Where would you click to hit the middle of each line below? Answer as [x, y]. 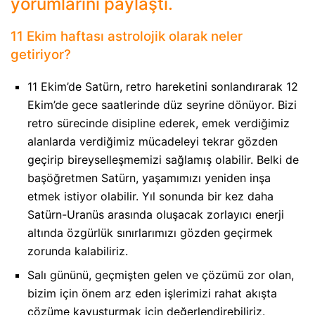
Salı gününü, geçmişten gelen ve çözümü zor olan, [161, 275]
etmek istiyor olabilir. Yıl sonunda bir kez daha [150, 196]
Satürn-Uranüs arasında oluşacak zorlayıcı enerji [156, 214]
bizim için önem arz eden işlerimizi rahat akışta [152, 293]
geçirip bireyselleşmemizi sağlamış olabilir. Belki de [163, 159]
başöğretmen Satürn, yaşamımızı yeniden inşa [149, 178]
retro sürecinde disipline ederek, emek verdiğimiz [159, 123]
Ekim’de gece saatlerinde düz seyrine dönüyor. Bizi [162, 104]
